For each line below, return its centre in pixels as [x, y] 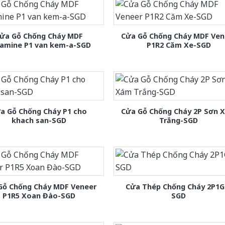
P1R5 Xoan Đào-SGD [39, 196]
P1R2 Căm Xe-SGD [179, 45]
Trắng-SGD [179, 120]
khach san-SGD [39, 120]
